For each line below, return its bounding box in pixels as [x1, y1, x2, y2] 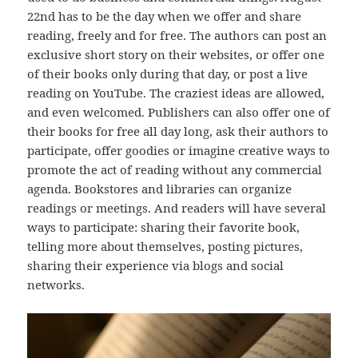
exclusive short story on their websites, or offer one [27, 46, 325, 63]
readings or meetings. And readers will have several [27, 200, 327, 217]
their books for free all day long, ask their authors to [27, 123, 329, 140]
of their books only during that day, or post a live [27, 66, 308, 82]
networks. [27, 276, 86, 293]
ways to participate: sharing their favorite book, [27, 219, 300, 236]
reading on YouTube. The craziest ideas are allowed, [27, 85, 325, 101]
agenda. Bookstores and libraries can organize [27, 181, 292, 197]
